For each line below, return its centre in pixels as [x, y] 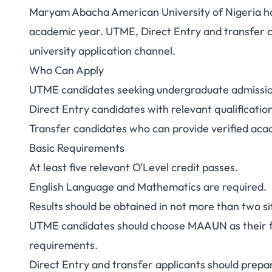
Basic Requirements [77, 148]
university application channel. [102, 51]
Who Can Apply [66, 70]
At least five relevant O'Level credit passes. [134, 167]
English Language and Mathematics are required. [148, 187]
